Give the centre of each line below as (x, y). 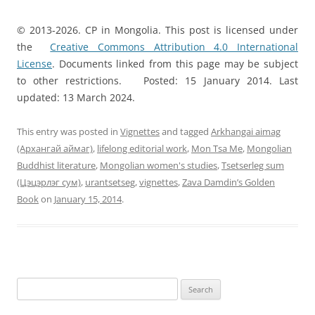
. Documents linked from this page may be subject (175, 64)
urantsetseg (110, 182)
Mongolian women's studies (159, 166)
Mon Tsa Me (217, 149)
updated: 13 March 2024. (76, 98)
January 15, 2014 (88, 199)
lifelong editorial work (142, 149)
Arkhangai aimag (246, 132)
